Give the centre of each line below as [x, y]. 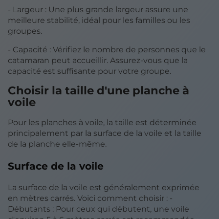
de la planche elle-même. [57, 144]
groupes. [25, 31]
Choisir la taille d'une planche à [99, 91]
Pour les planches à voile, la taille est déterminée [102, 123]
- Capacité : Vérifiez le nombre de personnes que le [107, 50]
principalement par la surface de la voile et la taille [105, 133]
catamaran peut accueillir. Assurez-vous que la [98, 61]
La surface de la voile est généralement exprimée [104, 188]
